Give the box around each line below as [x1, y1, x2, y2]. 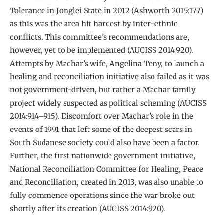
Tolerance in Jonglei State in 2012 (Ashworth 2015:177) [10, 6, 203, 16]
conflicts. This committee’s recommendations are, [10, 32, 189, 42]
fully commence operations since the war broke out [10, 191, 195, 200]
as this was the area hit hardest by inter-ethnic [10, 19, 177, 29]
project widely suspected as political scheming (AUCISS [10, 98, 207, 108]
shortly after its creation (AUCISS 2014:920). [10, 204, 165, 214]
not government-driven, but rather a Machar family [10, 85, 196, 95]
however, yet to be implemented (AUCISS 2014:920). [10, 45, 193, 55]
